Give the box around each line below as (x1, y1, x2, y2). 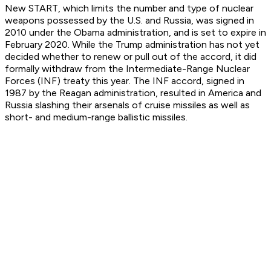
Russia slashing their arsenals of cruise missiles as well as (5, 99, 250, 111)
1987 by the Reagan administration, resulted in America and (5, 87, 261, 99)
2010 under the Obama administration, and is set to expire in (5, 27, 266, 39)
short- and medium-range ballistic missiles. (5, 111, 188, 123)
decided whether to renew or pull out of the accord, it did (5, 51, 256, 63)
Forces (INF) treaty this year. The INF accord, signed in (5, 75, 244, 87)
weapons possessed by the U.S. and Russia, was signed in (5, 15, 254, 27)
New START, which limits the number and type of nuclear (5, 2, 253, 15)
